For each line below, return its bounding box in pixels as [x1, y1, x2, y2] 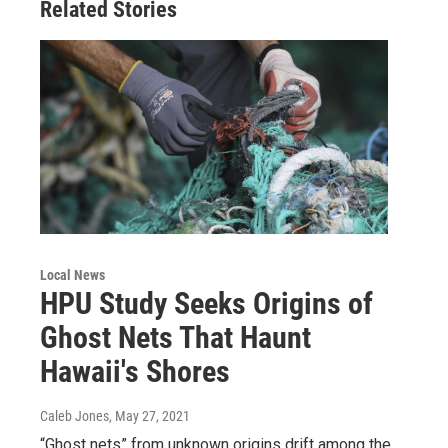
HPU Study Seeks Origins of [40, 286, 373, 322]
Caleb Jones [40, 408, 109, 425]
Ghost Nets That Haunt [40, 320, 311, 356]
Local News [40, 267, 105, 284]
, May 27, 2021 [109, 408, 190, 425]
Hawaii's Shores [40, 354, 230, 390]
